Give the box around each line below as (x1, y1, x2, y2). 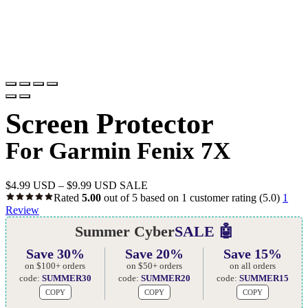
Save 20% (124, 245, 184, 261)
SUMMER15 (239, 272, 289, 283)
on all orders (230, 260, 276, 271)
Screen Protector (5, 108, 214, 140)
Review (5, 203, 39, 216)
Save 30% (25, 245, 85, 261)
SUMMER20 (140, 272, 190, 283)
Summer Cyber (74, 222, 175, 240)
